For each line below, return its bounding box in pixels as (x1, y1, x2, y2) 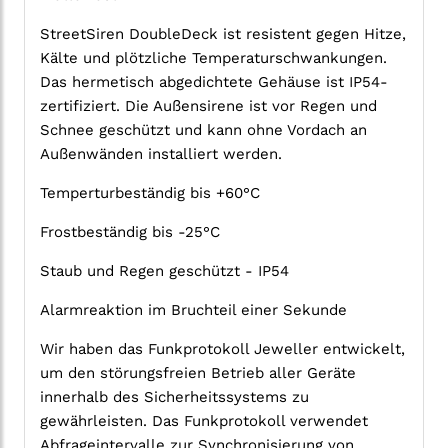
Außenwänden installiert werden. (40, 145, 282, 164)
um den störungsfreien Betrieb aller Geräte (40, 364, 356, 383)
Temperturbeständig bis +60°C (40, 184, 260, 203)
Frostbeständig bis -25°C (40, 223, 220, 242)
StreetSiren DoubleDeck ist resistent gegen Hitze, (40, 25, 406, 44)
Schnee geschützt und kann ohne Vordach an (40, 121, 367, 140)
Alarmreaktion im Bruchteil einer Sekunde (40, 301, 347, 320)
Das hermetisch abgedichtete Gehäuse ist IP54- (40, 73, 388, 92)
